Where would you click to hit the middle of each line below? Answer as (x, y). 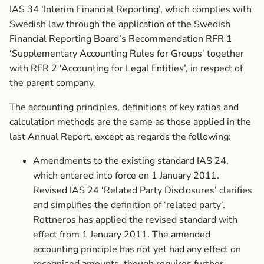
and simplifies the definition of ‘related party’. (129, 205)
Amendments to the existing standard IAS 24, (131, 161)
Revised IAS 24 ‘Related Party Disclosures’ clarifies (143, 190)
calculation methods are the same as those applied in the (130, 122)
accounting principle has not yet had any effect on (137, 249)
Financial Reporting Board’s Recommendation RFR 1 (121, 39)
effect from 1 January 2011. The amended (122, 235)
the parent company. (52, 83)
